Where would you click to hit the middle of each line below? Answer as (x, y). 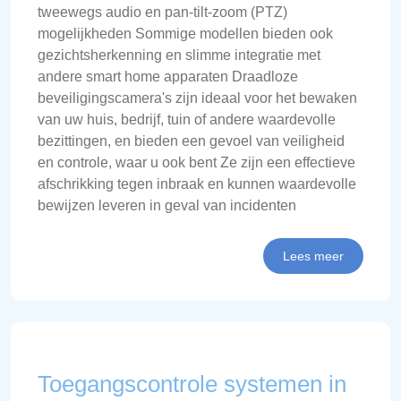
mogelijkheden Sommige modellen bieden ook (185, 33)
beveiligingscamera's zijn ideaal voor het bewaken (197, 98)
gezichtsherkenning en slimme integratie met (179, 55)
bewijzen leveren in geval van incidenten (167, 205)
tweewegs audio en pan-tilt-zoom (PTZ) (162, 12)
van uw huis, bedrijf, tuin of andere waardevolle (187, 119)
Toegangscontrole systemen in (192, 384)
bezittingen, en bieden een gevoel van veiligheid (191, 141)
